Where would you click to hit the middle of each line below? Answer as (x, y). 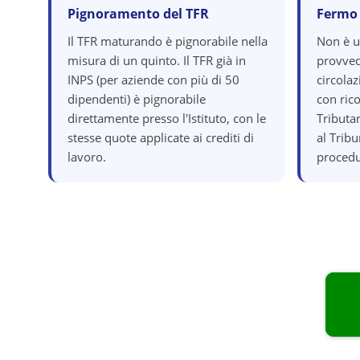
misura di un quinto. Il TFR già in (157, 60)
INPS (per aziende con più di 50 (153, 80)
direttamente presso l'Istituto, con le (167, 118)
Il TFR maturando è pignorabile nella (168, 41)
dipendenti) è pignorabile (137, 99)
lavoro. (87, 157)
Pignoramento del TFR (138, 14)
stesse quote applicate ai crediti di (161, 137)
